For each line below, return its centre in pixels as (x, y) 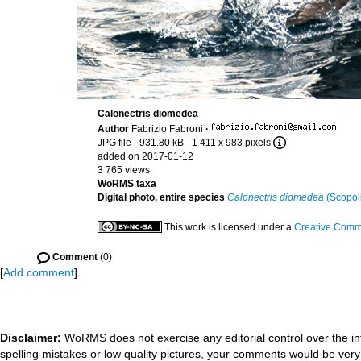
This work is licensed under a (229, 227)
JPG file (114, 143)
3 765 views (124, 170)
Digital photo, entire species (161, 197)
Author (114, 129)
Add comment (39, 272)
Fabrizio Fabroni (167, 129)
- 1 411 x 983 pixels (228, 143)
